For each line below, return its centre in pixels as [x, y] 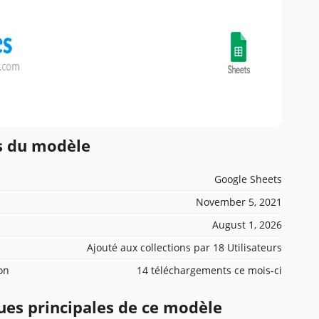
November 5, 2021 [239, 202]
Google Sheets [248, 179]
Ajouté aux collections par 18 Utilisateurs [184, 247]
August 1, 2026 [247, 224]
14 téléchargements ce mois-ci [209, 270]
